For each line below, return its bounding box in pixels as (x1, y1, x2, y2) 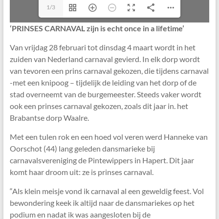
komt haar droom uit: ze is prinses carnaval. (9, 167, 153, 177)
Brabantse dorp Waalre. (9, 113, 89, 123)
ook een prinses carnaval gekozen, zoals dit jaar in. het (9, 101, 188, 111)
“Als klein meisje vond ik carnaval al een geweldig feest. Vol (9, 186, 204, 196)
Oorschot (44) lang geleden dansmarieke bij (9, 144, 155, 153)
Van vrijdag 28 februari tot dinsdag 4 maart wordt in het (9, 43, 196, 52)
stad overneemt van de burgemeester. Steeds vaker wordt (9, 89, 201, 99)
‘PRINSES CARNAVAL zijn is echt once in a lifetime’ (9, 23, 184, 33)
